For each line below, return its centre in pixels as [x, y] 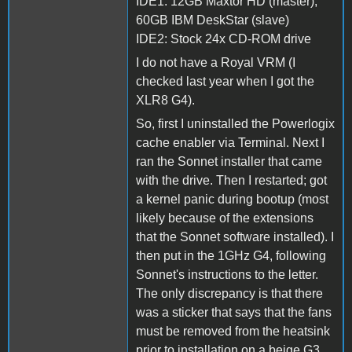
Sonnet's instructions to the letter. [227, 274]
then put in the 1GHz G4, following [231, 255]
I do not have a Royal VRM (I [216, 62]
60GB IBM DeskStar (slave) [213, 20]
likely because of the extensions [225, 218]
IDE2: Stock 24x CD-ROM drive [224, 38]
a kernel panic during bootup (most [232, 199]
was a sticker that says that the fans [234, 312]
